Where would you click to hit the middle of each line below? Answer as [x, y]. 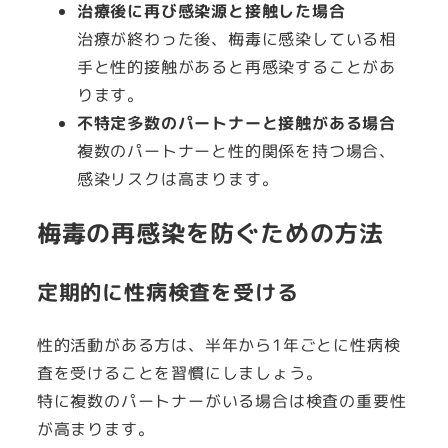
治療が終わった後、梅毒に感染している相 [236, 38]
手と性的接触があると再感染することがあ [236, 66]
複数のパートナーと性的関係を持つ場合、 [236, 150]
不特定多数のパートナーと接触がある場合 [236, 122]
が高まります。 [95, 429]
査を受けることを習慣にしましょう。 [179, 373]
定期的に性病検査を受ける [167, 292]
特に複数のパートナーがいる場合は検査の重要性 [221, 401]
